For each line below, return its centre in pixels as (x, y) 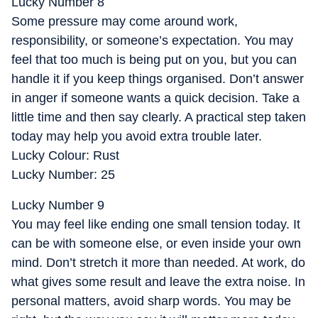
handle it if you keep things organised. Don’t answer (158, 79)
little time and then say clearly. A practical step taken (159, 117)
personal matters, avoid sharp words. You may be (151, 301)
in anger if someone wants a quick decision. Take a (155, 98)
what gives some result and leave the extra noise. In (158, 282)
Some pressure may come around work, (125, 21)
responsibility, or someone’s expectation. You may (152, 40)
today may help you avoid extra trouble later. (137, 136)
